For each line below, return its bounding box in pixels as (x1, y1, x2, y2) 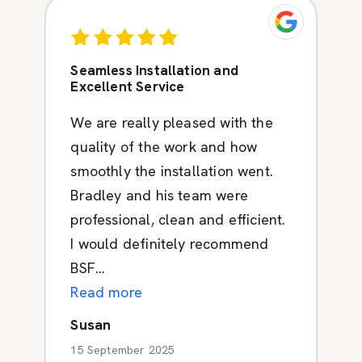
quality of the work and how (70, 137, 258, 156)
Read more (70, 282, 143, 301)
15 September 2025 (70, 342, 175, 357)
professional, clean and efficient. (70, 209, 286, 229)
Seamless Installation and (70, 61, 238, 79)
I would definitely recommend (70, 234, 269, 253)
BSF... (70, 258, 106, 277)
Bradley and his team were (70, 185, 248, 204)
